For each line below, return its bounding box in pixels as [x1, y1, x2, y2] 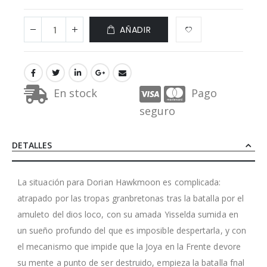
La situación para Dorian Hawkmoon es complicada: [17, 176, 221, 188]
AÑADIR [120, 23, 151, 36]
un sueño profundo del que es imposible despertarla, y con [17, 224, 246, 236]
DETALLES [12, 139, 52, 151]
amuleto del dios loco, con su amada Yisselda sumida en [17, 208, 238, 220]
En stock [51, 85, 97, 100]
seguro [139, 103, 175, 118]
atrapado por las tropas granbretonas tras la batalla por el [17, 192, 244, 204]
